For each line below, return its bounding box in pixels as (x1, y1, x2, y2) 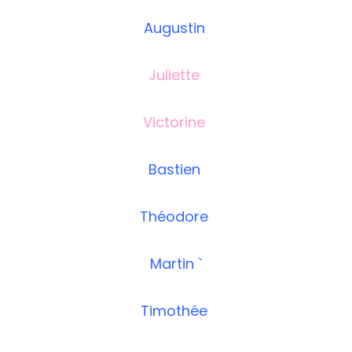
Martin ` (149, 254, 203, 274)
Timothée (141, 301, 211, 321)
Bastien (148, 159, 204, 180)
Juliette (148, 65, 203, 86)
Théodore (140, 207, 212, 227)
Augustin (143, 18, 209, 38)
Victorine (143, 112, 209, 133)
